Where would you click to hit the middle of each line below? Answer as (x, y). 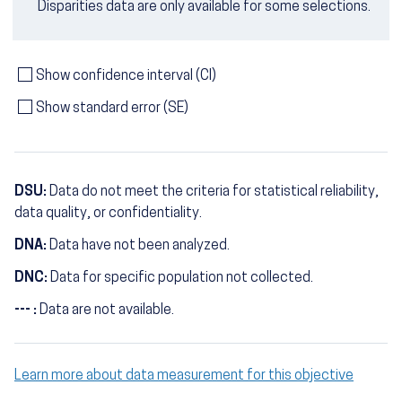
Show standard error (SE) (112, 108)
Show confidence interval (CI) (126, 76)
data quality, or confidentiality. (108, 213)
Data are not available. (107, 310)
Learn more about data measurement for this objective (184, 376)
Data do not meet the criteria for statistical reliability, (214, 192)
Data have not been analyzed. (140, 245)
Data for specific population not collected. (182, 278)
